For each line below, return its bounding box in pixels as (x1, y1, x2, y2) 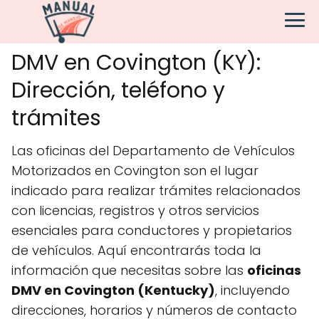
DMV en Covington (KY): (11, 48, 261, 78)
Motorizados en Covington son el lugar (11, 162, 258, 179)
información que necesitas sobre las (11, 261, 247, 279)
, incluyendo (215, 281, 290, 299)
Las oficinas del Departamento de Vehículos (11, 142, 295, 159)
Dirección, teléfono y (11, 75, 225, 105)
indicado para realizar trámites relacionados (11, 182, 300, 199)
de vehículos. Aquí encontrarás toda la (11, 241, 261, 259)
